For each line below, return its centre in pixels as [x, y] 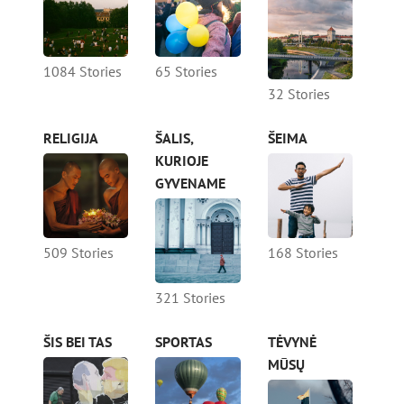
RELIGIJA [71, 138]
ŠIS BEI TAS [78, 342]
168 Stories [303, 252]
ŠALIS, [174, 138]
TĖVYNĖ [292, 342]
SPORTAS [184, 342]
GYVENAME [191, 183]
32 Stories [298, 93]
